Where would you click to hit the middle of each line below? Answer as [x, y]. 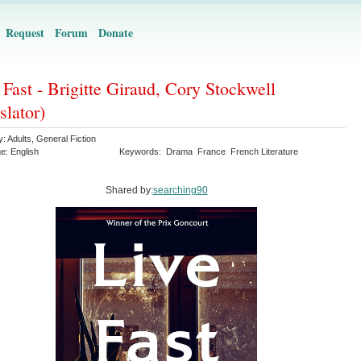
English [25, 151]
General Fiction [66, 139]
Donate [116, 33]
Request [25, 33]
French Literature [264, 151]
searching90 [180, 190]
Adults [19, 139]
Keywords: [143, 151]
